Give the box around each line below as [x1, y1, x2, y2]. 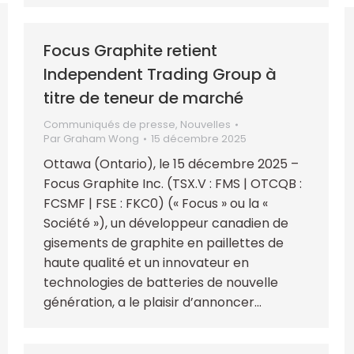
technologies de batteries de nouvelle [43, 273, 278, 292]
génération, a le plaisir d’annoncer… [43, 292, 262, 311]
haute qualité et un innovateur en [43, 253, 249, 272]
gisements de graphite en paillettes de [43, 233, 284, 252]
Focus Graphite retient [43, 39, 217, 62]
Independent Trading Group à [43, 62, 277, 85]
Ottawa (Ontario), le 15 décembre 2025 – [43, 154, 299, 173]
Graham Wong [63, 130, 139, 146]
